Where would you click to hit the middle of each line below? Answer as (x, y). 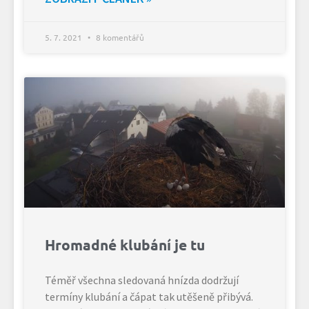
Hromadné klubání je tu (125, 244)
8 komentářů (119, 37)
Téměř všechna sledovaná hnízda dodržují (142, 280)
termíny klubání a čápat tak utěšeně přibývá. (149, 296)
